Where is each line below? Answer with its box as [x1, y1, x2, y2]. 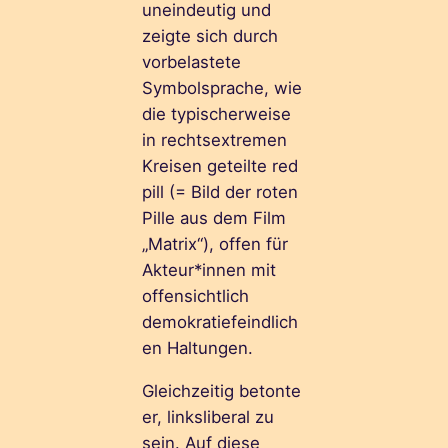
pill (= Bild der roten [142, 182, 299, 203]
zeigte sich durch [142, 26, 279, 47]
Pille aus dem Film [142, 208, 287, 229]
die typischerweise [142, 104, 292, 125]
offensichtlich [142, 286, 250, 307]
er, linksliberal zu [142, 407, 275, 428]
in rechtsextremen [142, 130, 288, 151]
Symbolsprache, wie [142, 78, 303, 99]
